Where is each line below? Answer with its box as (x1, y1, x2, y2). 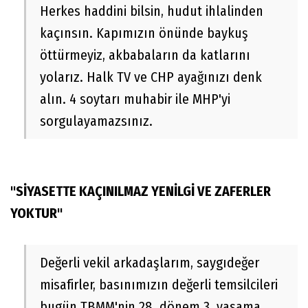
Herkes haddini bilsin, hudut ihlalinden (40, 3, 263, 20)
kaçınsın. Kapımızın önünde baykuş (40, 25, 248, 42)
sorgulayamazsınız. (40, 113, 153, 130)
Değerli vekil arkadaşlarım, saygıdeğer (40, 254, 259, 272)
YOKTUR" (10, 205, 63, 222)
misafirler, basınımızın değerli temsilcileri (40, 276, 278, 294)
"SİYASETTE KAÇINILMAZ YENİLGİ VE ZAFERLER (10, 183, 271, 200)
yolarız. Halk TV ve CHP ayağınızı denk (40, 69, 262, 86)
